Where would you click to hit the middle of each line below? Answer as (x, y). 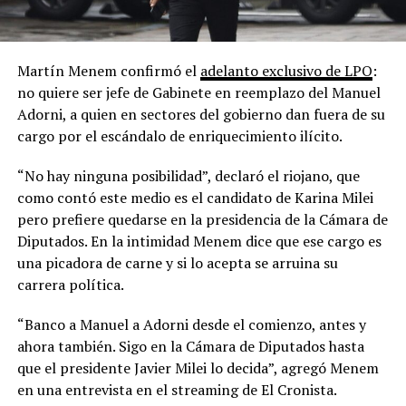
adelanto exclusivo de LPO (286, 71)
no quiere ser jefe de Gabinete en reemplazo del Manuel (198, 93)
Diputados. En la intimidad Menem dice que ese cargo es (199, 242)
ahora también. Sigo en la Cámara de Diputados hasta (190, 347)
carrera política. (70, 285)
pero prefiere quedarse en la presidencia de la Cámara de (202, 220)
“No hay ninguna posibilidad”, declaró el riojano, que (188, 176)
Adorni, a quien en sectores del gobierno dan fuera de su (201, 115)
